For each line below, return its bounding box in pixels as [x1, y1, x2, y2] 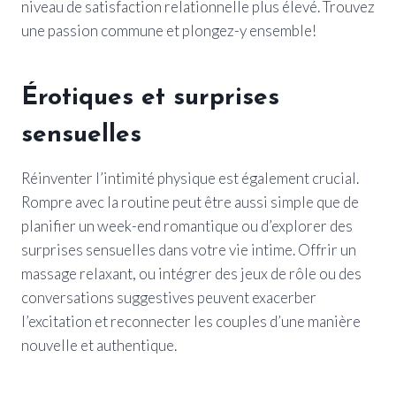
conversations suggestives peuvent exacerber [21, 287, 316, 307]
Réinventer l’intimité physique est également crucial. [21, 168, 359, 187]
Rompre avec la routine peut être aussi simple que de [21, 192, 359, 211]
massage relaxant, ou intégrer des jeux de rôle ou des [21, 263, 362, 283]
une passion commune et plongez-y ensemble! [21, 20, 316, 40]
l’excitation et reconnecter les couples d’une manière [21, 311, 361, 331]
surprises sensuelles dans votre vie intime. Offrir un [21, 240, 356, 259]
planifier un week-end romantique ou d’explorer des [21, 216, 353, 235]
